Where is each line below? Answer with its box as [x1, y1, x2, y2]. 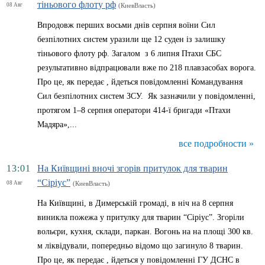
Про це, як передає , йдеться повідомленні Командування [37, 77, 243, 86]
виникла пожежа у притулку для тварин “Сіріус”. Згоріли [37, 213, 244, 222]
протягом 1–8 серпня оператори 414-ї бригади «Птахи [37, 106, 231, 115]
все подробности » [179, 138, 254, 148]
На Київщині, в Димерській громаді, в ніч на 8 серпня [37, 199, 233, 208]
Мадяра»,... [37, 120, 77, 129]
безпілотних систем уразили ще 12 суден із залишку [37, 35, 225, 44]
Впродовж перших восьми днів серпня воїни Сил [37, 21, 215, 30]
